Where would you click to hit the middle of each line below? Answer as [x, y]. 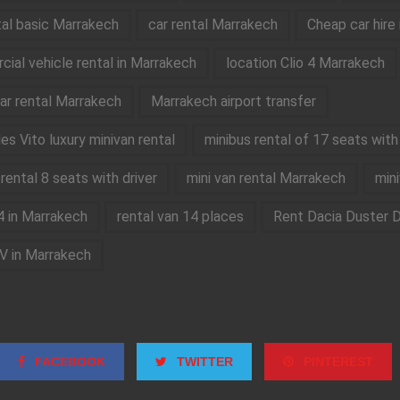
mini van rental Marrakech [266, 179]
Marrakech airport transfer [233, 102]
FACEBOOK [68, 362]
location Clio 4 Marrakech [305, 63]
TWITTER [203, 362]
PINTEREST [337, 362]
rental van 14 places [180, 217]
